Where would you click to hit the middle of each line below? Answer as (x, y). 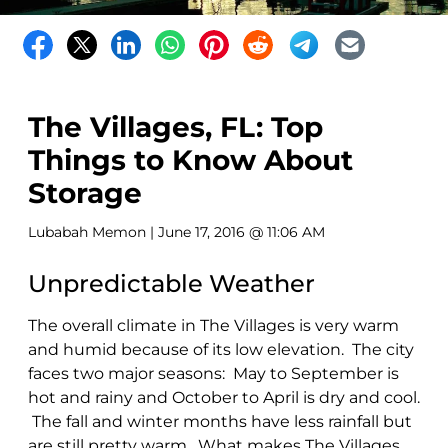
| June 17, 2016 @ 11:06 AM (235, 231)
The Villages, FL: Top (175, 126)
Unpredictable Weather (171, 283)
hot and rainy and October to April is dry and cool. (224, 397)
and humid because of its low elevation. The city (221, 349)
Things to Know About (190, 159)
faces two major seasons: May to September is (213, 373)
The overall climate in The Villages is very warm (213, 325)
